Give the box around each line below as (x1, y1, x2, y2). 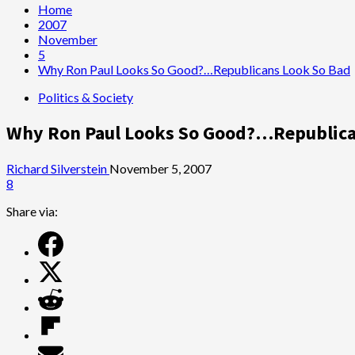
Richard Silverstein (6, 160, 109, 176)
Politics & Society (38, 90, 133, 105)
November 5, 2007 (109, 160, 212, 176)
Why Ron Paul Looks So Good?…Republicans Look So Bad (38, 62, 350, 77)
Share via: (6, 203, 58, 219)
